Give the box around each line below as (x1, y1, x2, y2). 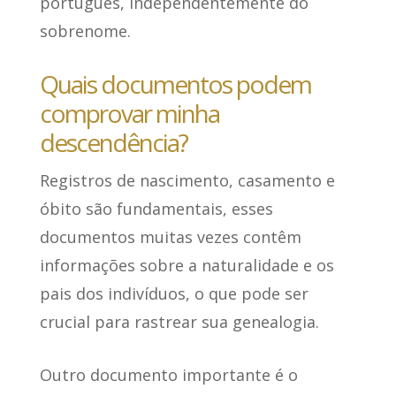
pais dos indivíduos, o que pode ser (39, 283, 308, 305)
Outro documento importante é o (39, 364, 298, 386)
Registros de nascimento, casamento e (39, 170, 335, 192)
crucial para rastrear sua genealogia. (39, 311, 319, 333)
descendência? (39, 126, 187, 160)
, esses (222, 198, 273, 220)
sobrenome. (39, 20, 131, 42)
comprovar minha (39, 96, 219, 131)
